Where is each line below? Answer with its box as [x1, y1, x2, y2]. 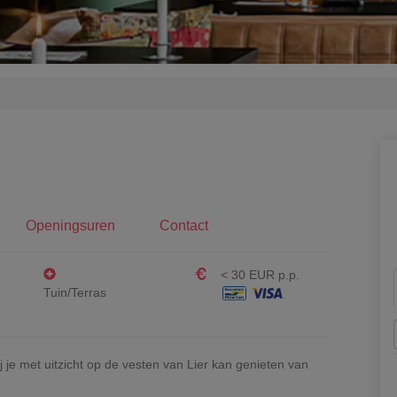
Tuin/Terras [43, 285, 106, 300]
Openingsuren [26, 218, 115, 233]
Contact [160, 218, 208, 233]
